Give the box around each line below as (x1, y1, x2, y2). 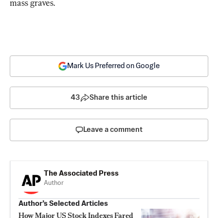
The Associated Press (44, 169, 119, 177)
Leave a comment (83, 126, 143, 133)
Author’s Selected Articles (18, 200, 108, 207)
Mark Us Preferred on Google (67, 62, 160, 70)
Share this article (90, 93, 147, 101)
